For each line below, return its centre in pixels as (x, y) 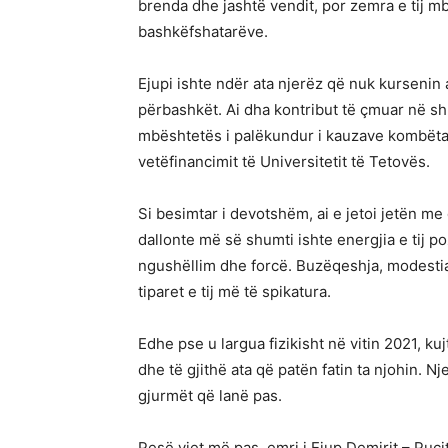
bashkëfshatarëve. (203, 32)
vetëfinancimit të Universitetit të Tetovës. (284, 162)
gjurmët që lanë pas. (210, 396)
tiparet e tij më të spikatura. (234, 292)
